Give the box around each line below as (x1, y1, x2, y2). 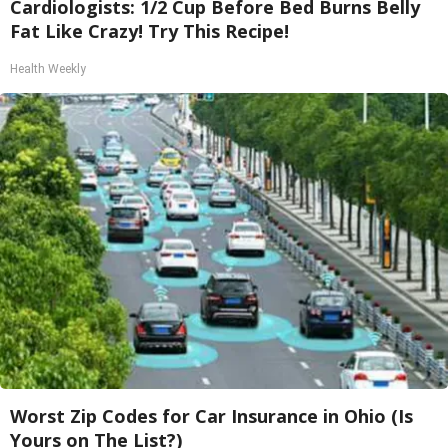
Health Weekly (10, 62, 86, 76)
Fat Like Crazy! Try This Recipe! (10, 19, 289, 43)
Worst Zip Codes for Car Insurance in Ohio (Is (10, 404, 413, 428)
